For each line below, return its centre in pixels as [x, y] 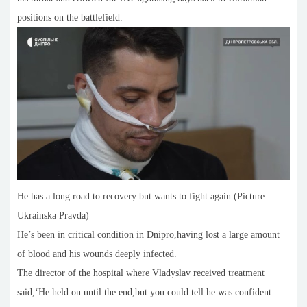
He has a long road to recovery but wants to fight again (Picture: [142, 197]
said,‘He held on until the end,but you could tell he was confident [144, 293]
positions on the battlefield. [70, 17]
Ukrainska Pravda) [53, 216]
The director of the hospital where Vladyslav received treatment [141, 273]
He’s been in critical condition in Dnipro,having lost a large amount [148, 235]
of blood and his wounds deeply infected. [97, 254]
